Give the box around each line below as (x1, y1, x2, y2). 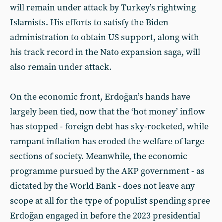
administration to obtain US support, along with (10, 31, 199, 43)
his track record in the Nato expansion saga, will (10, 46, 200, 58)
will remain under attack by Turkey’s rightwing (10, 1, 196, 13)
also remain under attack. (10, 61, 111, 73)
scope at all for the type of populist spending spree (10, 195, 210, 207)
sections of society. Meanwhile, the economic (10, 150, 187, 162)
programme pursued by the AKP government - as (10, 165, 205, 177)
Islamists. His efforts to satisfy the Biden (10, 16, 168, 28)
